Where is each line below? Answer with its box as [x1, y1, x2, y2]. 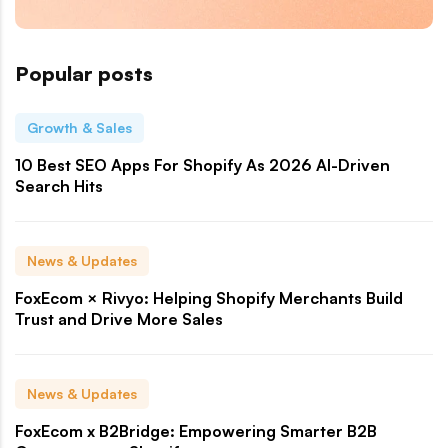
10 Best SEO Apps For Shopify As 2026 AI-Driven [15, 154, 390, 175]
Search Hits [15, 175, 103, 196]
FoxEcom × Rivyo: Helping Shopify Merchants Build [15, 287, 403, 308]
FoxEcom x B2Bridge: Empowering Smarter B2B [15, 420, 377, 441]
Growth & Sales [27, 118, 132, 136]
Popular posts [15, 60, 153, 86]
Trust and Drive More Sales [15, 308, 223, 329]
